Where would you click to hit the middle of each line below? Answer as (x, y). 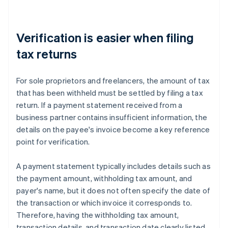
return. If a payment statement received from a (99, 105)
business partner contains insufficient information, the (112, 117)
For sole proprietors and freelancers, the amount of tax (113, 81)
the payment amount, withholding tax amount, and (104, 178)
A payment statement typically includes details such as (113, 166)
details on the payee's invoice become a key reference (113, 130)
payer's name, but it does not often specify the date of (113, 191)
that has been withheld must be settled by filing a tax (110, 93)
